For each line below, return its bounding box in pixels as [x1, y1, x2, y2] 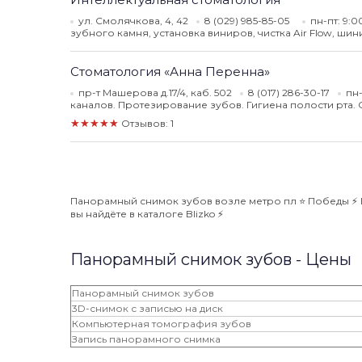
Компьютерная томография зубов [72, 318, 251, 330]
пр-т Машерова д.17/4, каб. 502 [78, 86, 232, 99]
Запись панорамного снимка [72, 333, 221, 345]
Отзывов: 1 [121, 117, 174, 129]
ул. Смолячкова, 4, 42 [78, 15, 188, 27]
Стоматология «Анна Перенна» [70, 64, 270, 79]
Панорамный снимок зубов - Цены [70, 250, 351, 269]
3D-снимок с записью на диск [72, 302, 223, 314]
